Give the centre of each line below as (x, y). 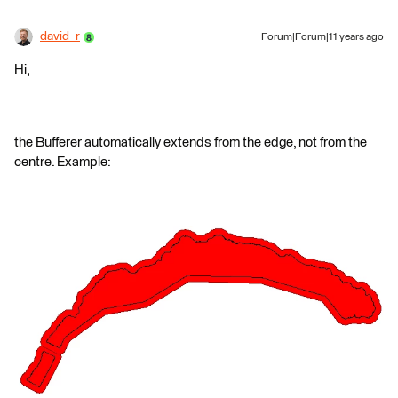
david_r (60, 36)
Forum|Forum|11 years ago (322, 37)
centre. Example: (63, 162)
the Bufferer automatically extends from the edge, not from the (191, 143)
